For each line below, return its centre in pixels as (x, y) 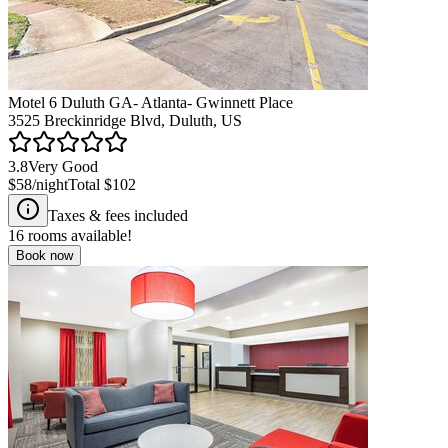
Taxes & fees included (118, 215)
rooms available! (78, 235)
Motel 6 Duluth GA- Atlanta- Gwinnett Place (150, 102)
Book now (44, 255)
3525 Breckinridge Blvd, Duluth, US (125, 120)
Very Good (63, 166)
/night (50, 184)
